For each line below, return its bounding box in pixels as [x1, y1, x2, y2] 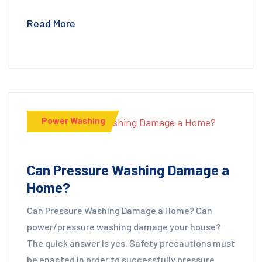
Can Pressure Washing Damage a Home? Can [27, 204, 212, 216]
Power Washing [42, 115, 105, 126]
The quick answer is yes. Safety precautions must [27, 237, 235, 249]
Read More [27, 17, 75, 30]
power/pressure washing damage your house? [27, 220, 220, 232]
